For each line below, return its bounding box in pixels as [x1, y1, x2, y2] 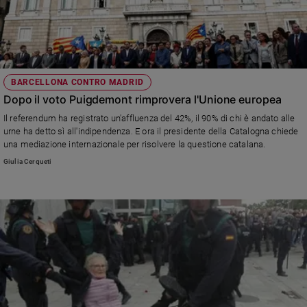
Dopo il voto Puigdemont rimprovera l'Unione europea [3, 92, 282, 106]
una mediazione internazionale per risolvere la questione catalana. [3, 138, 266, 149]
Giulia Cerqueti [3, 158, 52, 166]
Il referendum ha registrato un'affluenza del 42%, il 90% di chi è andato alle [3, 112, 295, 123]
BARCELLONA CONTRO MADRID [10, 77, 145, 87]
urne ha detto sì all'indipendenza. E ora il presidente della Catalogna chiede [3, 125, 299, 136]
